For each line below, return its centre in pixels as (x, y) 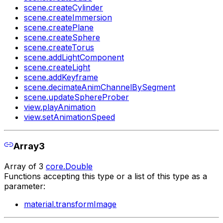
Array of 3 (25, 166)
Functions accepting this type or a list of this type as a (106, 176)
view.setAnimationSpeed (69, 117)
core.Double (69, 166)
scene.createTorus (59, 47)
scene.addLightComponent (74, 57)
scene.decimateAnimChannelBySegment (100, 87)
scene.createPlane (59, 27)
